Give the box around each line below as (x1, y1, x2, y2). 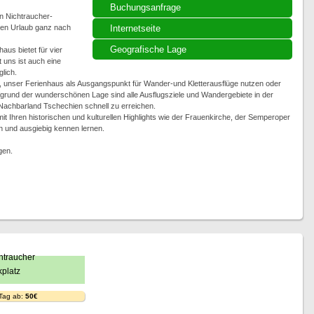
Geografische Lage (109, 44, 186, 55)
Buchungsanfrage (109, 2, 181, 13)
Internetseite (109, 23, 161, 34)
